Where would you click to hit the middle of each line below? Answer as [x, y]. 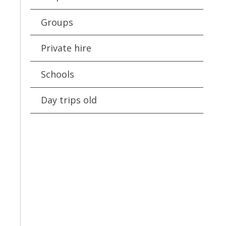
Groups [57, 22]
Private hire [66, 48]
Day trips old [69, 100]
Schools [58, 74]
